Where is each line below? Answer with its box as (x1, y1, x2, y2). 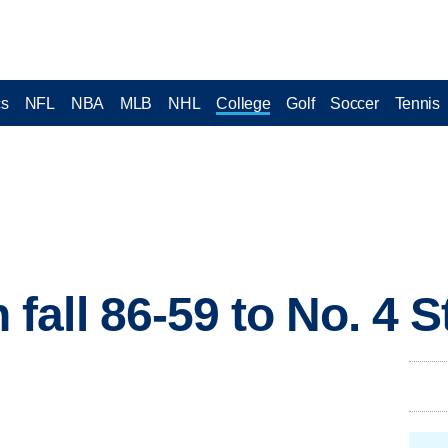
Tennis (394, 94, 440, 112)
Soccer (330, 94, 379, 112)
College (216, 94, 271, 112)
